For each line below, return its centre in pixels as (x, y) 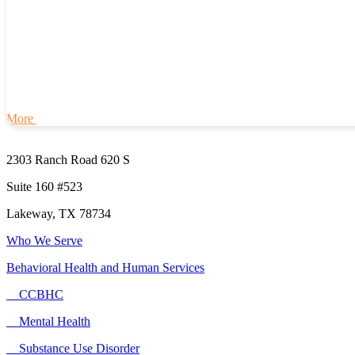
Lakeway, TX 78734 (59, 214)
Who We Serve (44, 241)
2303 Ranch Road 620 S (68, 160)
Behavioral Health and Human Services (105, 268)
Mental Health (48, 322)
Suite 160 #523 (44, 187)
